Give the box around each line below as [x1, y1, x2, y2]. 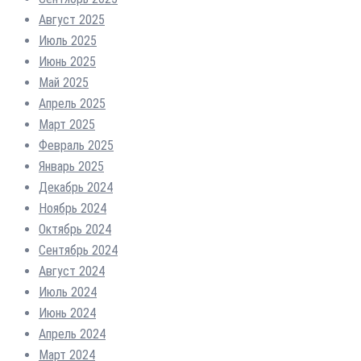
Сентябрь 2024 [39, 242, 118, 258]
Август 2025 [39, 11, 105, 27]
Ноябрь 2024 [39, 200, 106, 216]
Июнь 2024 [39, 305, 96, 321]
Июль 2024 [39, 284, 97, 300]
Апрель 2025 [39, 95, 106, 111]
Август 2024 [39, 263, 105, 279]
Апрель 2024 [39, 326, 106, 342]
